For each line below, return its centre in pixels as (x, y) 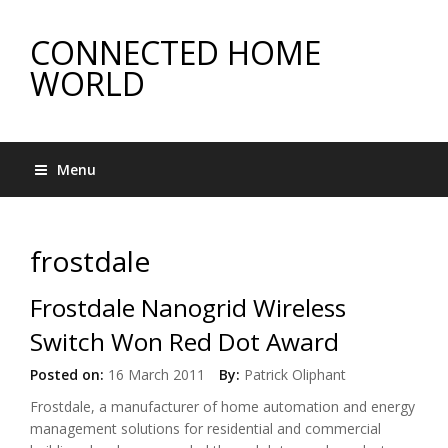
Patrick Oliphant (295, 374)
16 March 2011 (154, 374)
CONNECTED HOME (175, 52)
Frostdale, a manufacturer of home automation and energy (222, 406)
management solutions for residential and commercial (205, 428)
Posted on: (67, 374)
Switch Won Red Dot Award (184, 341)
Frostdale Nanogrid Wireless (188, 307)
